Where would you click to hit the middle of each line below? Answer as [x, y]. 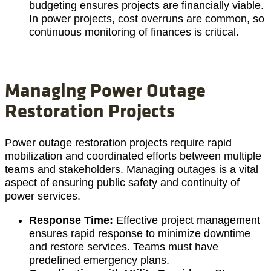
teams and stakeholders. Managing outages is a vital [132, 170]
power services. [43, 196]
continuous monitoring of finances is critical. [134, 32]
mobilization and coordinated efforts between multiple [133, 156]
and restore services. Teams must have [124, 247]
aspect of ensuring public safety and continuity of [122, 183]
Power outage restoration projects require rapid [118, 143]
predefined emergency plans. [99, 260]
